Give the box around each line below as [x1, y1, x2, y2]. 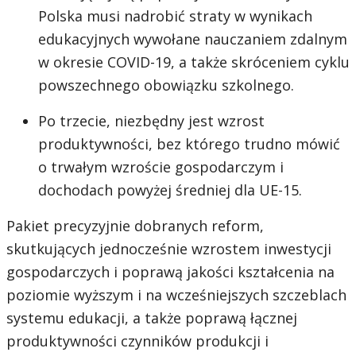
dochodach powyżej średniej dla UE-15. [38, 180, 302, 200]
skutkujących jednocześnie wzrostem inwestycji [6, 239, 331, 259]
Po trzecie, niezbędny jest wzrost [38, 111, 265, 131]
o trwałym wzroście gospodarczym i [38, 157, 284, 177]
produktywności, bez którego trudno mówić [38, 134, 340, 154]
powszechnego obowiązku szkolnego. [38, 75, 294, 95]
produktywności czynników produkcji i [6, 331, 269, 351]
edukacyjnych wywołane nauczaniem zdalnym [38, 29, 347, 49]
